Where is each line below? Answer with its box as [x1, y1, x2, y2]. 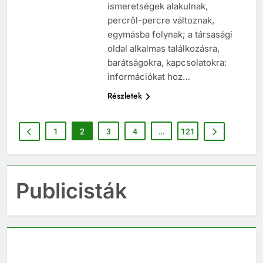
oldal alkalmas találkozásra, [107, 53, 220, 65]
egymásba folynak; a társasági [107, 39, 232, 51]
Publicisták [16, 188, 127, 215]
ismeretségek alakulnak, [107, 11, 208, 23]
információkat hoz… [107, 82, 190, 93]
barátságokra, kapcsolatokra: [107, 68, 227, 79]
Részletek [107, 100, 142, 113]
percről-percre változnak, [107, 25, 214, 37]
